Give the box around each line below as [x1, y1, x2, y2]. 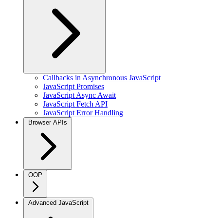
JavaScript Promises [43, 82, 104, 91]
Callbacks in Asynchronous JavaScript [43, 73, 161, 82]
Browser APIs [28, 119, 67, 126]
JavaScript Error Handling [43, 109, 123, 117]
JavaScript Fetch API [43, 100, 108, 108]
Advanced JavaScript [28, 199, 89, 206]
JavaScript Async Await [43, 91, 116, 99]
